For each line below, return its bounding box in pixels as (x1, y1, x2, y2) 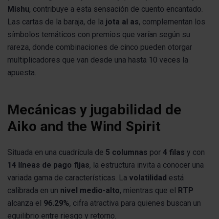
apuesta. (7, 67, 36, 77)
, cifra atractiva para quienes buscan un (69, 198, 201, 208)
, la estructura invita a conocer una (89, 160, 204, 170)
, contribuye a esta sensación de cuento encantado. (29, 4, 203, 14)
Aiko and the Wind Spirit (7, 118, 160, 135)
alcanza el (7, 198, 44, 208)
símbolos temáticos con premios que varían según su (7, 29, 190, 39)
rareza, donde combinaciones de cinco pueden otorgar (7, 42, 192, 52)
